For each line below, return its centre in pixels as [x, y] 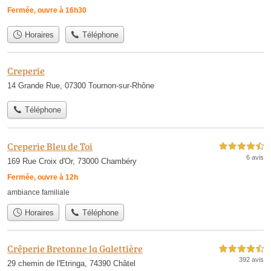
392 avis [251, 259]
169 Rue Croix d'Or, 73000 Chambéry [72, 161]
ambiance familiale [38, 192]
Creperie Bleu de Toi [50, 146]
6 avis [255, 157]
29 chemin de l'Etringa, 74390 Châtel [71, 263]
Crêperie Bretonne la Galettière [75, 248]
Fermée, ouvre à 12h [43, 177]
